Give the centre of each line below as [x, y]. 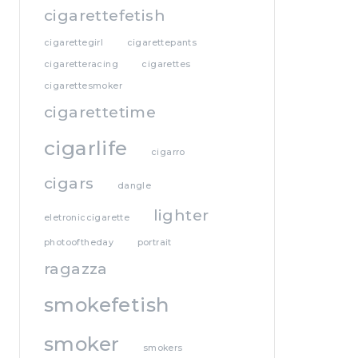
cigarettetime [100, 112]
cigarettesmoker [83, 86]
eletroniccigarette [87, 217]
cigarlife [86, 147]
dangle [134, 185]
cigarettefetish [105, 15]
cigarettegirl [74, 42]
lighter [181, 215]
